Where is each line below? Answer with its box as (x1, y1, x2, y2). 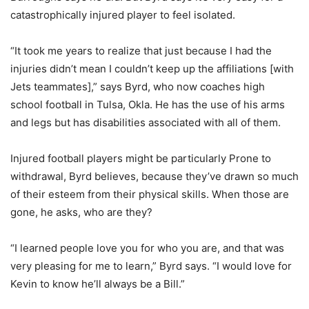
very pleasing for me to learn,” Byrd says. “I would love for (10, 259, 292, 272)
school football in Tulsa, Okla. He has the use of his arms (10, 98, 285, 111)
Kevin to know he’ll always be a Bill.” (10, 277, 185, 290)
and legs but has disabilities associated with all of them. (10, 116, 281, 129)
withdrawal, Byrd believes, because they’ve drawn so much (10, 170, 299, 183)
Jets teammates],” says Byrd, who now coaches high (10, 80, 265, 93)
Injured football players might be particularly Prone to (10, 152, 271, 165)
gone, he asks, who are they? (10, 206, 152, 219)
